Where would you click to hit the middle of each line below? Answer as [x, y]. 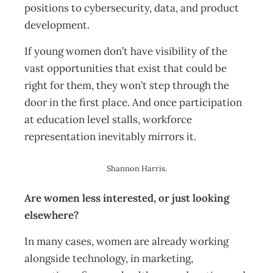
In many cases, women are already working [126, 241]
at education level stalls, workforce [108, 119]
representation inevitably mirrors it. [110, 136]
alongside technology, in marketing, [109, 258]
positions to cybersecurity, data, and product [132, 8]
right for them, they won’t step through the [127, 85]
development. [57, 25]
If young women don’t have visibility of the [126, 51]
